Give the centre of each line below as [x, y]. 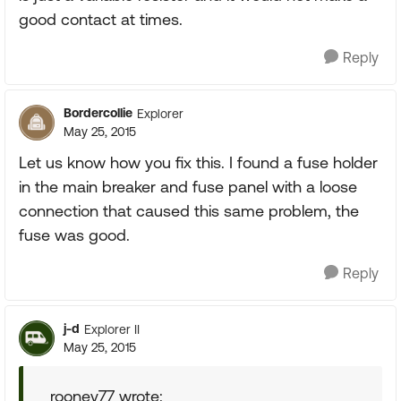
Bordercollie [98, 113]
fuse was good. [74, 235]
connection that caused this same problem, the [189, 211]
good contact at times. [101, 19]
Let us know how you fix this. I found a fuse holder [198, 162]
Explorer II [112, 329]
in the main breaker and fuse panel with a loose [188, 187]
